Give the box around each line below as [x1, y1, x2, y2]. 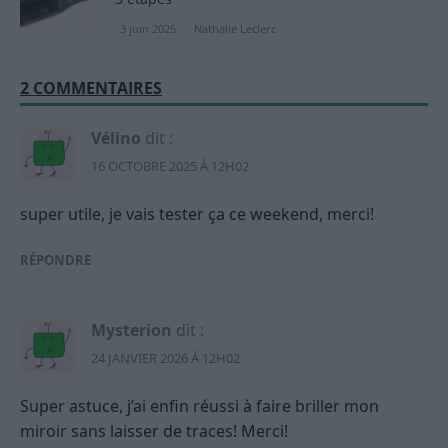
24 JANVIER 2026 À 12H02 [91, 348, 240, 367]
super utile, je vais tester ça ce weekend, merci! [20, 202, 374, 225]
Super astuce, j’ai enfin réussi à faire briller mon [20, 394, 379, 417]
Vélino [91, 126, 141, 149]
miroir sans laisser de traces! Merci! [20, 419, 288, 442]
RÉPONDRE [20, 250, 91, 269]
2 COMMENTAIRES [20, 76, 162, 99]
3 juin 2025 [120, 20, 176, 36]
